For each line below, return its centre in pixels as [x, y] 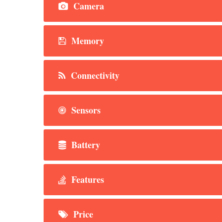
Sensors [85, 110]
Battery [84, 144]
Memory [86, 40]
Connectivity [94, 75]
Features [86, 179]
